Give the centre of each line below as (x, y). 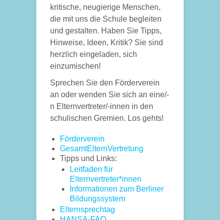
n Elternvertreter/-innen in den (102, 106)
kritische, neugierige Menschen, (105, 7)
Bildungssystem (97, 199)
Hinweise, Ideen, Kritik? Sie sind (107, 42)
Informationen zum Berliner (117, 189)
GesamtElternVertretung (102, 149)
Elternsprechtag (87, 209)
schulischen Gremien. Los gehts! (107, 118)
